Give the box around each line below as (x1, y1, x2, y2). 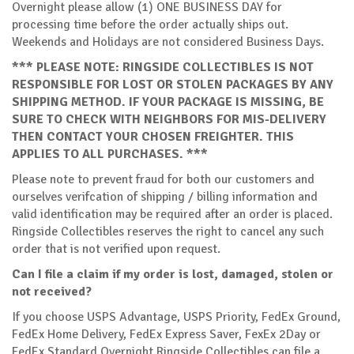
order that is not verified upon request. (12, 240, 220, 257)
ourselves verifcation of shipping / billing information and (12, 188, 318, 205)
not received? (12, 283, 92, 299)
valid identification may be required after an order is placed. (12, 205, 333, 222)
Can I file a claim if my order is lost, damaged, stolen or (12, 265, 333, 282)
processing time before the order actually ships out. (12, 16, 288, 32)
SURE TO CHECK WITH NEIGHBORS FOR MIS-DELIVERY (12, 111, 326, 127)
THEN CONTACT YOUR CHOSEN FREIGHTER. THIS (12, 128, 294, 145)
